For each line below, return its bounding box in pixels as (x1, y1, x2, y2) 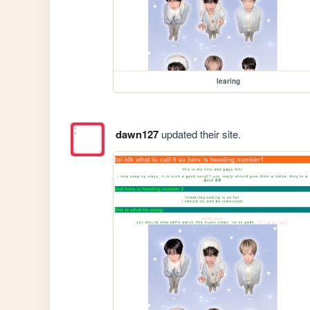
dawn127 (115, 126, 158, 142)
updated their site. (158, 126, 241, 141)
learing (217, 76, 241, 86)
